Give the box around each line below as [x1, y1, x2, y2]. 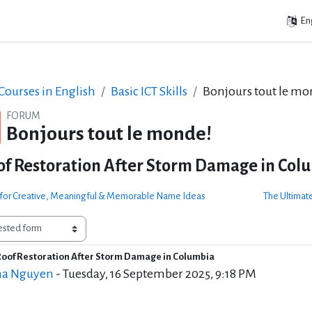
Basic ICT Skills [110, 84, 187, 98]
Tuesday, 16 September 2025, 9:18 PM [63, 266, 256, 281]
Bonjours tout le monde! [6, 123, 212, 144]
